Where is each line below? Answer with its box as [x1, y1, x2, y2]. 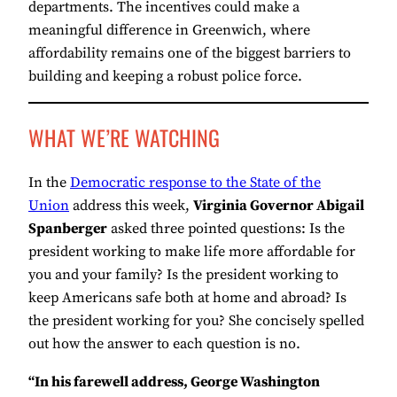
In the [28, 174, 70, 192]
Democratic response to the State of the [70, 174, 321, 192]
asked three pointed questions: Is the [107, 220, 345, 238]
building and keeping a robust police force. [28, 67, 302, 85]
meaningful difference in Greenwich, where [28, 21, 310, 39]
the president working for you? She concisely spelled [28, 312, 364, 331]
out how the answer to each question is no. [28, 335, 304, 354]
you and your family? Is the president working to [28, 266, 339, 284]
